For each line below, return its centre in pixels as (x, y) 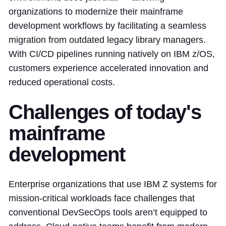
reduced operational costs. (62, 82)
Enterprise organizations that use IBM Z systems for (113, 184)
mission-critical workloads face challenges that (102, 199)
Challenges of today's (105, 112)
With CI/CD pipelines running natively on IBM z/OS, (112, 54)
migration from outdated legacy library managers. (107, 40)
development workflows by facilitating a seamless (107, 26)
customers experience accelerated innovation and (108, 68)
